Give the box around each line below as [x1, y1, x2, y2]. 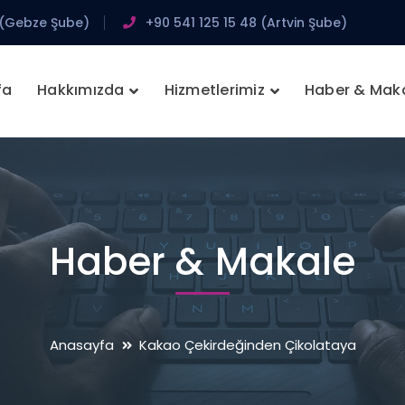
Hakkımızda [37, 80, 125, 100]
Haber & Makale [49, 235, 356, 288]
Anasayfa [49, 335, 114, 354]
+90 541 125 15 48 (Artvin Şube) [146, 14, 347, 32]
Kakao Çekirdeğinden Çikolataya [138, 335, 356, 354]
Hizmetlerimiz [164, 80, 265, 100]
